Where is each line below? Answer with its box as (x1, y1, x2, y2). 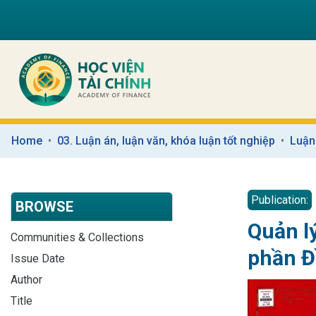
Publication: (251, 193, 308, 207)
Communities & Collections (11, 230, 144, 244)
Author (11, 272, 42, 286)
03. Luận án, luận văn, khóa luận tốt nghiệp (57, 133, 275, 147)
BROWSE (16, 197, 73, 215)
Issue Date (11, 251, 65, 265)
